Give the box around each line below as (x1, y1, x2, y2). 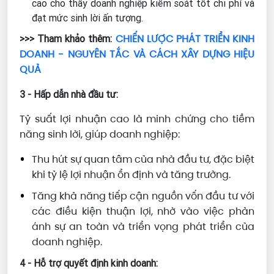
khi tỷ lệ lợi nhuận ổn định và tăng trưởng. (32, 168, 231, 182)
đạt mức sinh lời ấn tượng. (32, 12, 143, 24)
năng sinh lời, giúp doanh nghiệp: (20, 127, 180, 142)
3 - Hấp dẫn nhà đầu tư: (20, 88, 118, 101)
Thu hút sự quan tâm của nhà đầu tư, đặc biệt (32, 152, 254, 167)
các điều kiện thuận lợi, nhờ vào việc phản (32, 204, 254, 219)
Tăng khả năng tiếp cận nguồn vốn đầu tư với (32, 189, 254, 204)
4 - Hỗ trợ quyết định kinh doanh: (20, 257, 160, 270)
